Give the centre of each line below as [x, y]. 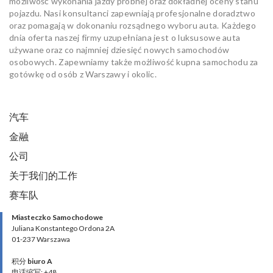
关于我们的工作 [43, 175]
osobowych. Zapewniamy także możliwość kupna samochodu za [134, 62]
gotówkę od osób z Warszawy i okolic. [83, 74]
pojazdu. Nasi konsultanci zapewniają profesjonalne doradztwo [133, 13]
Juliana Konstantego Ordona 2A [63, 228]
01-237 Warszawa [41, 239]
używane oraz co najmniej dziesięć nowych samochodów [119, 49]
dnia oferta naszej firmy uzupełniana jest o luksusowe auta [125, 37]
